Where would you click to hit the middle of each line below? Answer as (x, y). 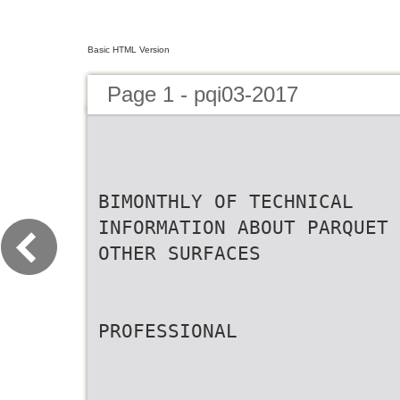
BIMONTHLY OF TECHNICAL (226, 201)
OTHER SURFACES (179, 253)
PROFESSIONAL (168, 331)
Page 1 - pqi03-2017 (203, 94)
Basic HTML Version (129, 50)
